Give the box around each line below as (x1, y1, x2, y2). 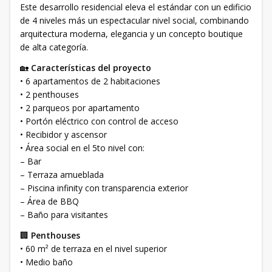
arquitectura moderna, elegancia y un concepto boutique (20, 28, 243, 39)
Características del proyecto (31, 62, 151, 73)
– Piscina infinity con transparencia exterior (20, 182, 188, 194)
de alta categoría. (20, 41, 88, 53)
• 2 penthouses (20, 89, 79, 100)
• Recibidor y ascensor (20, 129, 107, 140)
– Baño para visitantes (20, 209, 108, 220)
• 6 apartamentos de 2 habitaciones (20, 75, 160, 87)
